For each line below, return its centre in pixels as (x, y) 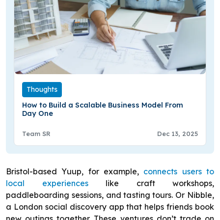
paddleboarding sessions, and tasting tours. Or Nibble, (110, 195)
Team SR (36, 134)
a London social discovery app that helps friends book (110, 207)
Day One (38, 114)
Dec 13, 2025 (178, 134)
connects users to (179, 172)
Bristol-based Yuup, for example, (75, 172)
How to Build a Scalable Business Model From (103, 105)
